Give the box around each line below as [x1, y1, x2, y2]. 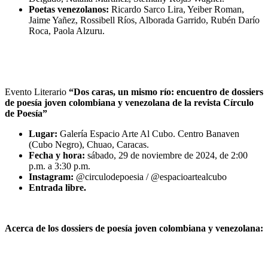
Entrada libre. [29, 182, 86, 193]
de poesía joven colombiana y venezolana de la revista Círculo [5, 97, 254, 108]
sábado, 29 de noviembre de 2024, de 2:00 [87, 150, 248, 160]
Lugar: [29, 128, 57, 139]
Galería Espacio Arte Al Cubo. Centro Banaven [57, 128, 239, 139]
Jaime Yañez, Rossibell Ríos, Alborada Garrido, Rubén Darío [29, 14, 260, 25]
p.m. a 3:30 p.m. [29, 160, 90, 171]
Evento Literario [5, 86, 69, 97]
